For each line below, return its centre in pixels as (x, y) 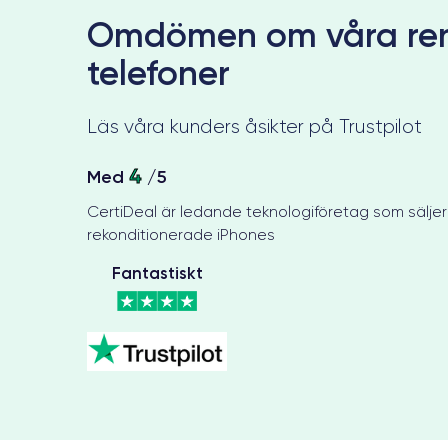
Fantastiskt (157, 272)
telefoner (158, 72)
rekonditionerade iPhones (181, 234)
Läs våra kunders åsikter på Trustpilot (254, 125)
